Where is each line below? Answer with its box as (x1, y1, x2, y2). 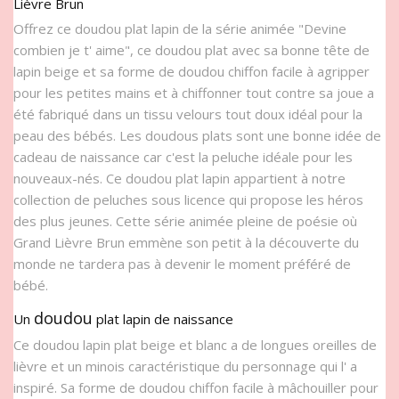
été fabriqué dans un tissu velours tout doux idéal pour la (13, 105, 362, 124)
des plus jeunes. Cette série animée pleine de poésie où (13, 212, 357, 231)
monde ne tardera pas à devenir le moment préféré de (13, 255, 351, 273)
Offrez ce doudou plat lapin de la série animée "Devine (13, 20, 346, 38)
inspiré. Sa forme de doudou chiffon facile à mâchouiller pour (13, 379, 379, 397)
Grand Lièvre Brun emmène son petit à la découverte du (13, 233, 359, 252)
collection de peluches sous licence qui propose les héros (13, 191, 363, 209)
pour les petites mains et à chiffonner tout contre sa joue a (13, 84, 374, 102)
